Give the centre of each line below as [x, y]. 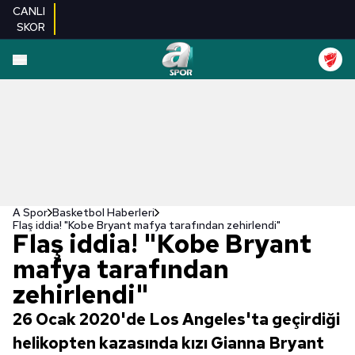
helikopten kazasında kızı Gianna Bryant [168, 343]
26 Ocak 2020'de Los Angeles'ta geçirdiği [176, 319]
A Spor [30, 212]
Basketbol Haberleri [103, 212]
